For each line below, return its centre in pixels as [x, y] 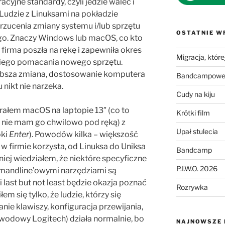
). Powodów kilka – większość [84, 134]
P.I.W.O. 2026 [197, 168]
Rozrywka [192, 187]
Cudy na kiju [195, 94]
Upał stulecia [197, 131]
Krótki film [193, 113]
